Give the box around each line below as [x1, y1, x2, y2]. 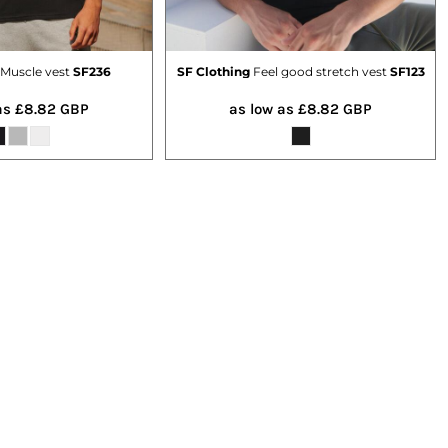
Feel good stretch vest [252, 63, 387, 79]
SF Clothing [176, 63, 250, 79]
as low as [229, 99, 298, 118]
